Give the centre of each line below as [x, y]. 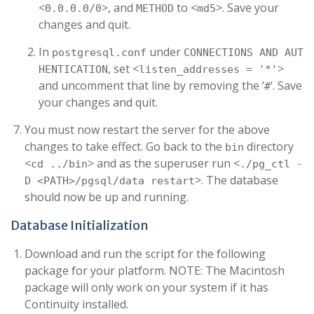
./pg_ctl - [271, 164]
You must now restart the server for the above [147, 130]
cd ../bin [59, 164]
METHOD [155, 8]
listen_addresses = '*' [208, 69]
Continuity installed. [76, 304]
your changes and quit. [98, 102]
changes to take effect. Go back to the [125, 146]
